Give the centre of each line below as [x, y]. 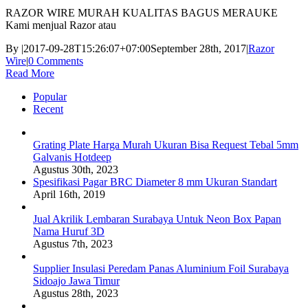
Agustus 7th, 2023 [73, 243]
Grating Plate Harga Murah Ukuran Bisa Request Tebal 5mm [166, 144]
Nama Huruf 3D [69, 231]
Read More [30, 73]
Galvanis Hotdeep [72, 157]
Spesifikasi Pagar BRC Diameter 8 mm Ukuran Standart [155, 181]
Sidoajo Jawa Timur [76, 280]
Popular [50, 96]
